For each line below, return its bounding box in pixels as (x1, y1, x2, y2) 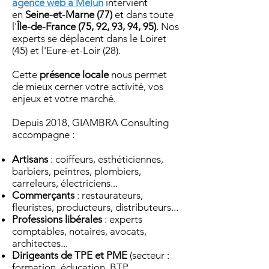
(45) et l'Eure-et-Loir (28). (12, 44, 121, 56)
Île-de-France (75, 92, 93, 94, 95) (17, 20, 156, 32)
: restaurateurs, (77, 189, 143, 201)
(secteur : (127, 249, 169, 261)
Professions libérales (12, 213, 102, 225)
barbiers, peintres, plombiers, (12, 165, 141, 177)
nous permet (109, 68, 167, 80)
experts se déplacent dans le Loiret (12, 32, 166, 44)
